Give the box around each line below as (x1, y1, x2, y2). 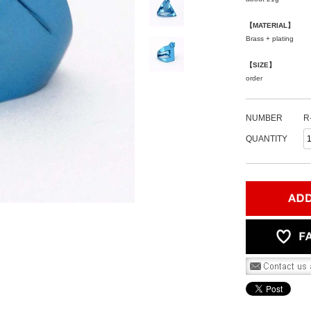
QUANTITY (246, 134, 287, 144)
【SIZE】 (246, 61, 276, 69)
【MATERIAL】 (246, 22, 294, 30)
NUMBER (246, 113, 283, 124)
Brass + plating (246, 35, 294, 43)
